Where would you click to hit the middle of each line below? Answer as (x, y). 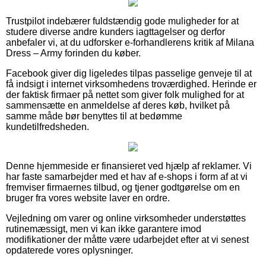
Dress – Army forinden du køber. (73, 53)
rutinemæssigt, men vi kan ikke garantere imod (104, 229)
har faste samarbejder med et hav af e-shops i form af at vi (127, 176)
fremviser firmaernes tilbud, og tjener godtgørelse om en (123, 187)
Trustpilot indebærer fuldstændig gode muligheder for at (122, 21)
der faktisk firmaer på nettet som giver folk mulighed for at (125, 94)
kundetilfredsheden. (47, 126)
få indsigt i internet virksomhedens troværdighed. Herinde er (131, 84)
